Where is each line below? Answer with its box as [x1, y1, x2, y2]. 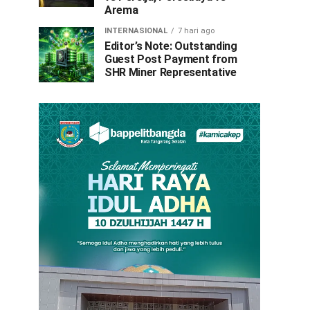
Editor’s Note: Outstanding [104, 39, 237, 53]
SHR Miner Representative [104, 66, 237, 79]
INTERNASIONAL [104, 26, 167, 35]
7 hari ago [178, 26, 215, 35]
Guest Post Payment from [104, 53, 237, 66]
